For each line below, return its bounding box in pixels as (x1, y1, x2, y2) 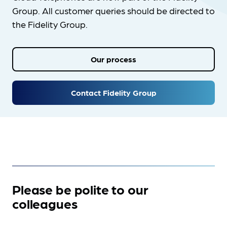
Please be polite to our (12, 181, 148, 198)
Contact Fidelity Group (70, 87, 157, 98)
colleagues (12, 195, 78, 212)
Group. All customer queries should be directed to (12, 5, 215, 16)
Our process (91, 54, 136, 64)
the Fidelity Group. (12, 18, 90, 30)
